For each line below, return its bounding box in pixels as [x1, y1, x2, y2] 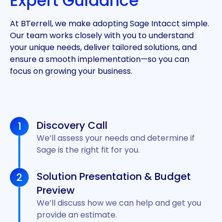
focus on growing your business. [10, 65, 132, 77]
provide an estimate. [37, 209, 117, 221]
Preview [37, 183, 75, 198]
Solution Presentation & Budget [37, 169, 191, 184]
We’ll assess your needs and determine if [37, 132, 195, 144]
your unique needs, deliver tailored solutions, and [10, 42, 197, 54]
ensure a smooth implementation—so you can [10, 54, 189, 65]
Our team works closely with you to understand [10, 30, 194, 42]
